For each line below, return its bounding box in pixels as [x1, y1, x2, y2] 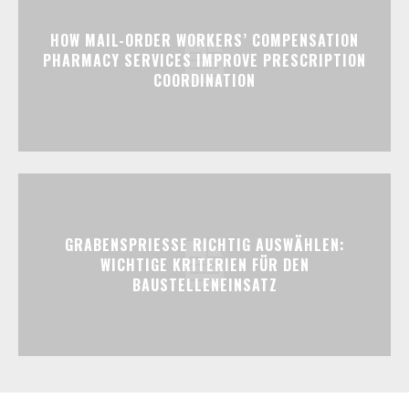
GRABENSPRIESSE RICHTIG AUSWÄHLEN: [64, 233, 345, 256]
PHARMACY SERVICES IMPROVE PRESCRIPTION [43, 48, 366, 71]
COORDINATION [153, 68, 256, 91]
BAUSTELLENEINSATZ [131, 273, 278, 296]
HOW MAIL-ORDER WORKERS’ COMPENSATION [50, 28, 359, 51]
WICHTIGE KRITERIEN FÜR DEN [100, 253, 309, 276]
